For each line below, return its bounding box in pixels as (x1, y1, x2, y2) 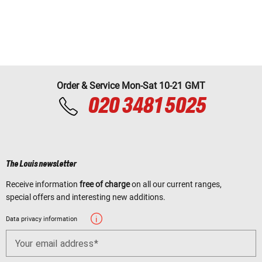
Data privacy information (6, 215, 77, 223)
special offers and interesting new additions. (6, 192, 166, 202)
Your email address (15, 238, 94, 250)
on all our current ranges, (130, 179, 222, 189)
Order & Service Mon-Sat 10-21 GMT (57, 80, 205, 91)
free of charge (80, 179, 130, 189)
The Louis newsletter (6, 159, 77, 169)
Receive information (6, 179, 80, 189)
